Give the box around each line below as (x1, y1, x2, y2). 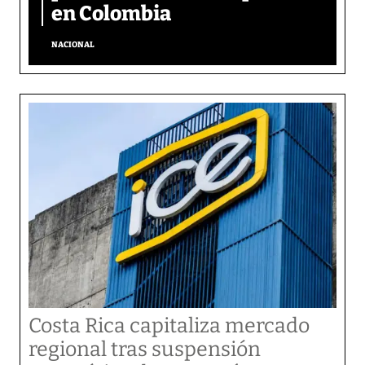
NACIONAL (51, 39, 95, 50)
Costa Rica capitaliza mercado (29, 314, 310, 338)
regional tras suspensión (29, 337, 261, 362)
